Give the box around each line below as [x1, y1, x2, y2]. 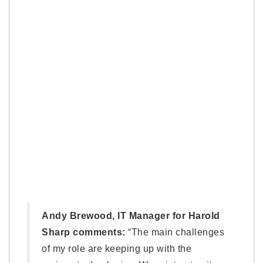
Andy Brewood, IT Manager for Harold [42, 210, 220, 221]
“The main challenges [125, 227, 224, 237]
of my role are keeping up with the [42, 243, 191, 254]
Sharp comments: [42, 227, 126, 237]
